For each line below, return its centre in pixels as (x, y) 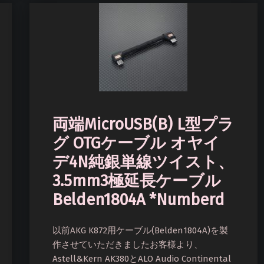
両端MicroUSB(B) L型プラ (143, 124)
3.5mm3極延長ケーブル (137, 181)
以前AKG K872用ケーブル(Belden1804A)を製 (141, 230)
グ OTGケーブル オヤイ (136, 143)
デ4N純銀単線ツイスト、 (143, 162)
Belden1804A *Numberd (139, 199)
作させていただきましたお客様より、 (128, 244)
